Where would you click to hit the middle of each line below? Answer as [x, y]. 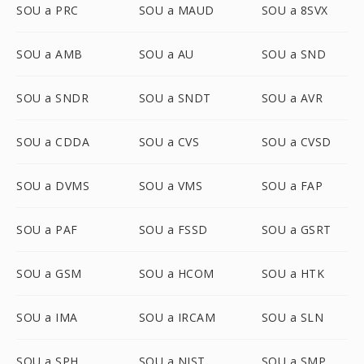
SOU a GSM [49, 273]
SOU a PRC [48, 10]
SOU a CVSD [296, 142]
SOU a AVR [292, 98]
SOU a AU [166, 54]
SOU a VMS [171, 186]
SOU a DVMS [53, 186]
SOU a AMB [50, 54]
